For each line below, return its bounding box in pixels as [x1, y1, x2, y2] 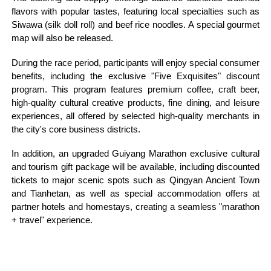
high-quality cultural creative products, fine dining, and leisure [11, 97, 260, 108]
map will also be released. [11, 33, 113, 44]
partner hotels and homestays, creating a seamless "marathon [11, 202, 260, 212]
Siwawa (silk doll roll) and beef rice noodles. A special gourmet [11, 20, 260, 30]
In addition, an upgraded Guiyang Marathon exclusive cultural [11, 149, 260, 159]
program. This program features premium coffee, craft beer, [11, 84, 260, 94]
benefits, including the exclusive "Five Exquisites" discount [11, 71, 260, 81]
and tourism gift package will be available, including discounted [11, 162, 260, 172]
